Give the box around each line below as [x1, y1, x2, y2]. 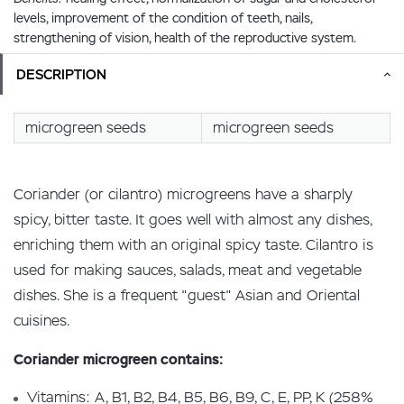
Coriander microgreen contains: [14, 350, 224, 369]
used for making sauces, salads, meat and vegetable [14, 261, 362, 280]
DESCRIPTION [16, 66, 106, 83]
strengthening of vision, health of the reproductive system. [14, 30, 356, 46]
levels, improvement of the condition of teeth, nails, [14, 10, 312, 26]
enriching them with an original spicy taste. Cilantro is [14, 235, 373, 254]
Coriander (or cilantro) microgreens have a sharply [14, 185, 353, 204]
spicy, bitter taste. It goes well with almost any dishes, [14, 210, 372, 229]
